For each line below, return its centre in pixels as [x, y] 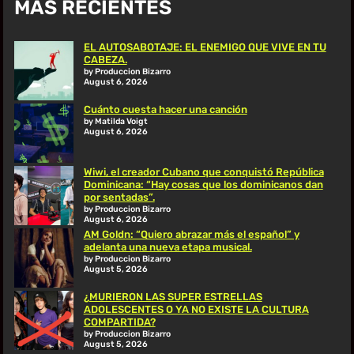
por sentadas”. [119, 198]
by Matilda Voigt [115, 122]
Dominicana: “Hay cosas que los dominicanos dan [203, 185]
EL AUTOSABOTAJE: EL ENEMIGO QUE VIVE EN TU [205, 47]
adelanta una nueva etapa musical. [168, 247]
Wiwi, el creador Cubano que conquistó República [203, 172]
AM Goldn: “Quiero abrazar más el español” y [191, 235]
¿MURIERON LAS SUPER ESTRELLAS [173, 297]
